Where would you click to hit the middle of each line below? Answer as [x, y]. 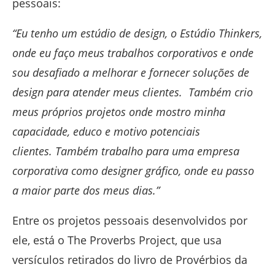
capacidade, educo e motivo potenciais [106, 132]
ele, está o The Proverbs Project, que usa [117, 240]
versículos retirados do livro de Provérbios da [130, 260]
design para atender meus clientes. [97, 92]
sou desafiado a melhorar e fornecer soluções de [131, 73]
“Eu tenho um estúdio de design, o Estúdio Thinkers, [137, 33]
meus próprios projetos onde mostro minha [119, 112]
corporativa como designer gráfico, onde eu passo [133, 171]
